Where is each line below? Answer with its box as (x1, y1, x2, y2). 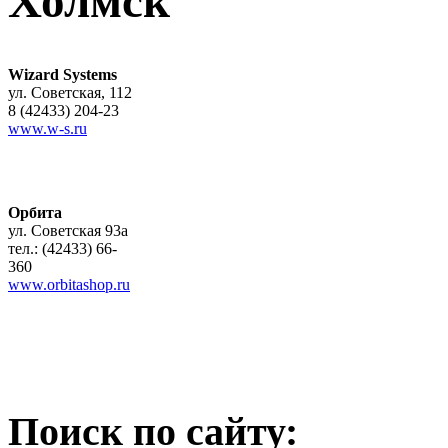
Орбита (8, 203, 62, 221)
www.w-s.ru (8, 119, 87, 137)
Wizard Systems (8, 65, 117, 83)
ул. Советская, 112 (8, 83, 132, 101)
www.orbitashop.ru (8, 275, 130, 293)
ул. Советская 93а (8, 221, 128, 239)
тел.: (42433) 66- (8, 239, 117, 257)
